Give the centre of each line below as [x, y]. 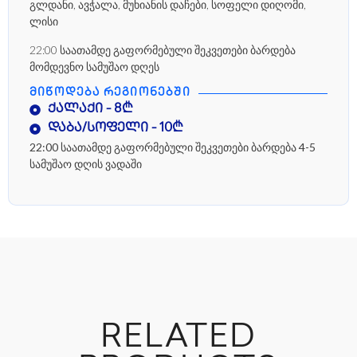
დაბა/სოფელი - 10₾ [115, 129]
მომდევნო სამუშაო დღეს [94, 66]
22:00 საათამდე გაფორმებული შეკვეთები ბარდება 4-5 [173, 147]
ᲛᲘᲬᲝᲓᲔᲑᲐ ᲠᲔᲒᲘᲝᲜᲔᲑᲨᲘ [110, 93]
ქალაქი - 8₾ [90, 110]
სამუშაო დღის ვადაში [86, 164]
